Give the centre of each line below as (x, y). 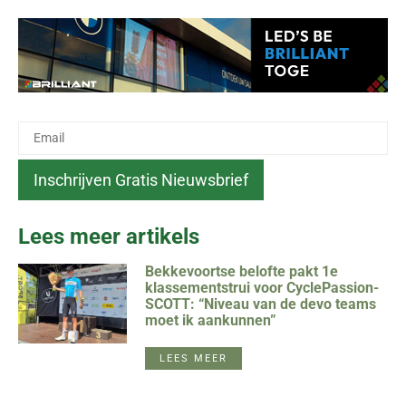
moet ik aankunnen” (211, 320)
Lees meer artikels (109, 236)
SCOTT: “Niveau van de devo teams (261, 304)
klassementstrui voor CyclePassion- (262, 287)
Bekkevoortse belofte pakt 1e (242, 271)
